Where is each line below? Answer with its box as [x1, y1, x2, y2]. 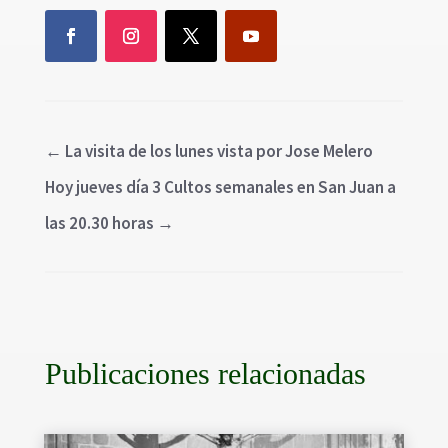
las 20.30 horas [44, 211, 154, 234]
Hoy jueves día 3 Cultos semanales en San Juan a [44, 175, 396, 198]
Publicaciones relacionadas [44, 356, 366, 390]
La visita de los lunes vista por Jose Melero [64, 139, 373, 162]
